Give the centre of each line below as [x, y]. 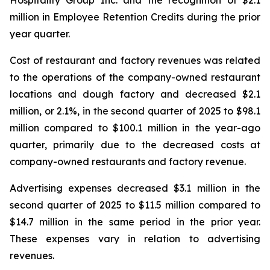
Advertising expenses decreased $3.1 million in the [135, 188]
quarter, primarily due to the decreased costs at [135, 144]
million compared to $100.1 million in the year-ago [135, 127]
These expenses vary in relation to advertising [135, 238]
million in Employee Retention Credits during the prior [135, 17]
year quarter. [40, 33]
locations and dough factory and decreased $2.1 [135, 94]
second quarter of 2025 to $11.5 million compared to [135, 205]
